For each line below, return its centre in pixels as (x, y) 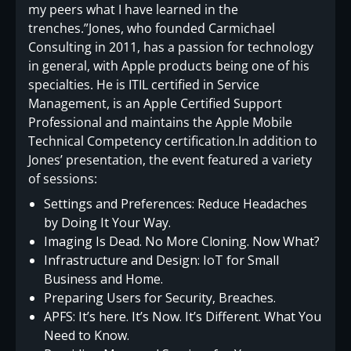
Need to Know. (87, 335)
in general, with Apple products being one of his (169, 65)
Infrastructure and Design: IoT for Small (161, 260)
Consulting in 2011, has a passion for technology (171, 47)
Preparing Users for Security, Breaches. (160, 297)
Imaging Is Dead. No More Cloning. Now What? (182, 241)
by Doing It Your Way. (107, 222)
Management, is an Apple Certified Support (155, 103)
